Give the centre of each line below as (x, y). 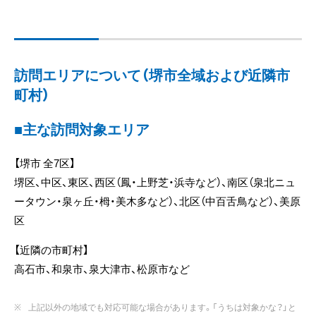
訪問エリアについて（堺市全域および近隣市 (152, 75)
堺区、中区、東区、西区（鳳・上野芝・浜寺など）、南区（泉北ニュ (155, 182)
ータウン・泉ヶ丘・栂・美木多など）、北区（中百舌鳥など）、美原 (157, 201)
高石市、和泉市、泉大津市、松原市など (102, 269)
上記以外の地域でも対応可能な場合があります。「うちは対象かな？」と (162, 307)
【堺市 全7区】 (45, 163)
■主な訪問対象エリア (82, 129)
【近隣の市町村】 (51, 250)
